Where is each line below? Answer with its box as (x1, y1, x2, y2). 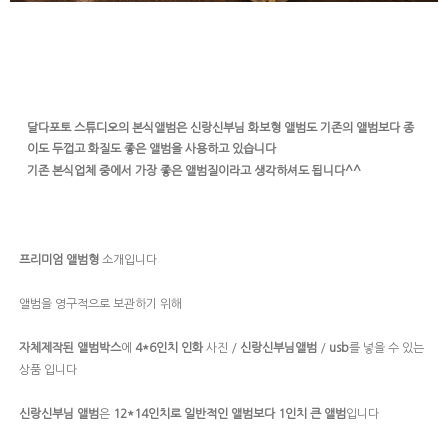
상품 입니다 (19, 363, 77, 376)
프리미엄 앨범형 (19, 254, 99, 267)
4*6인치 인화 (135, 342, 203, 355)
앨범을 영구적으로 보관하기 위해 (19, 298, 182, 311)
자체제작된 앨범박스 (19, 342, 121, 355)
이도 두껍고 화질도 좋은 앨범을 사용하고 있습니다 (27, 143, 276, 156)
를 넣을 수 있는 (349, 342, 424, 355)
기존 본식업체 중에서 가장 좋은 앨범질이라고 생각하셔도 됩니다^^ (27, 165, 361, 178)
